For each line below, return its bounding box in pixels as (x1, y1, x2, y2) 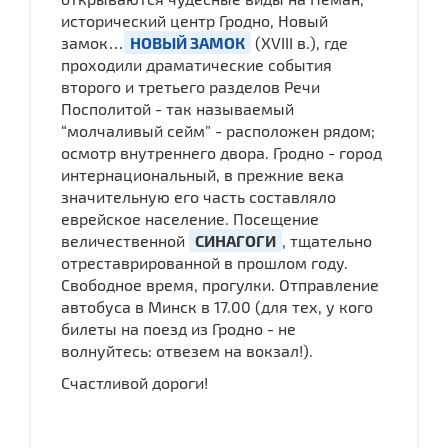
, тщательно (282, 230, 372, 250)
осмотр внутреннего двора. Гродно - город (61, 142, 382, 162)
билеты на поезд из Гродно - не (61, 318, 296, 338)
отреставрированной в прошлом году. (61, 252, 348, 272)
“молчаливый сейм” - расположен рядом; (61, 120, 375, 140)
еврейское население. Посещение (61, 208, 319, 228)
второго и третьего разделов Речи (61, 76, 320, 96)
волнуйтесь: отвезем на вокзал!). (61, 340, 313, 360)
